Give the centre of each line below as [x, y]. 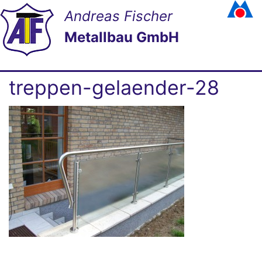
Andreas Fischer [118, 16]
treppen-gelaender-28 [114, 88]
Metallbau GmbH [122, 37]
